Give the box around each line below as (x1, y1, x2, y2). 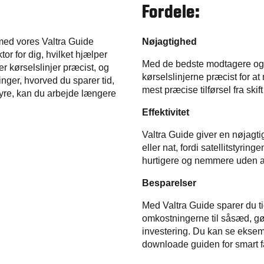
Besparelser (141, 178, 196, 189)
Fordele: (141, 5, 200, 22)
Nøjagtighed (141, 37, 197, 47)
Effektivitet (141, 107, 189, 118)
